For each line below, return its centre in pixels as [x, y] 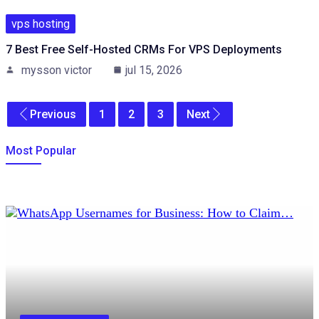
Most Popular [41, 150]
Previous [53, 114]
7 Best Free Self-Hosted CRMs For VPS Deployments [144, 49]
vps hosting [41, 23]
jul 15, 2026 [154, 70]
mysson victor [57, 70]
